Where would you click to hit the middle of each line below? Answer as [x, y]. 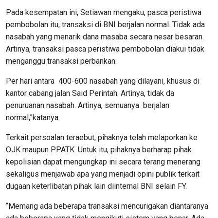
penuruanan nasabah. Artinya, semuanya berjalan [88, 105]
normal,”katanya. [33, 118]
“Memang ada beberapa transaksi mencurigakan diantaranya [107, 206]
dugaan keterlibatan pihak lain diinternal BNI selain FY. [96, 186]
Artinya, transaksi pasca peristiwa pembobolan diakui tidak [105, 49]
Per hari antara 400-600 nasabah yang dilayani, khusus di [103, 81]
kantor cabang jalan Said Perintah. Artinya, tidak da [90, 93]
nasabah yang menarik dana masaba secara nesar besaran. [105, 37]
